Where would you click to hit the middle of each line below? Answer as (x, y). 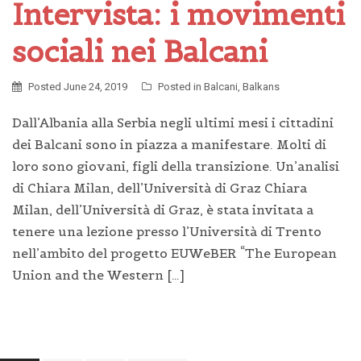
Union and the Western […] (98, 274)
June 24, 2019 (95, 86)
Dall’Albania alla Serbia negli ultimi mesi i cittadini (173, 122)
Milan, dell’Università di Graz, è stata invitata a (163, 209)
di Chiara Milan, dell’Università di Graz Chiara (160, 187)
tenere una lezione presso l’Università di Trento (167, 231)
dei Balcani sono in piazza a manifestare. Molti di (169, 144)
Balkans (261, 86)
